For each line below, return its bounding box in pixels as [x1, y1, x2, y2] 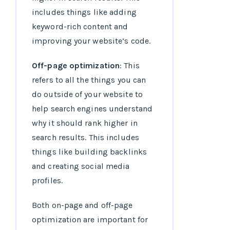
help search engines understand [32, 104, 153, 114]
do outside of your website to [32, 89, 143, 100]
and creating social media [32, 161, 130, 171]
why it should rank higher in [32, 118, 138, 128]
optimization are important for [32, 215, 148, 225]
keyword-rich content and [32, 22, 128, 32]
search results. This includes [32, 132, 139, 143]
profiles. [32, 176, 63, 186]
